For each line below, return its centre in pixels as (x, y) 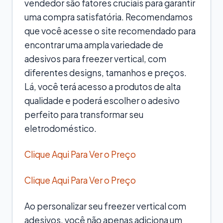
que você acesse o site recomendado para (110, 31)
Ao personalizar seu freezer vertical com (105, 206)
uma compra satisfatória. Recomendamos (109, 17)
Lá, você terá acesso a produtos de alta (103, 86)
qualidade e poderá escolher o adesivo (102, 100)
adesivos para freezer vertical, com (95, 58)
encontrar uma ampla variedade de (94, 45)
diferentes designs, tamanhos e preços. (106, 72)
